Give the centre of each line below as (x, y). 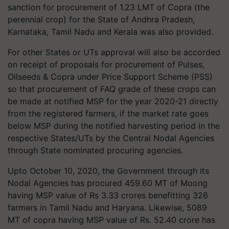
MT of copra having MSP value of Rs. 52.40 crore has (111, 220)
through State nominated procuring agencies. (95, 150)
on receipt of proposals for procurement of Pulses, (106, 64)
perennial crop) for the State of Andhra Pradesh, (101, 19)
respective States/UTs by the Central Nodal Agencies (111, 138)
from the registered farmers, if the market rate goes (108, 113)
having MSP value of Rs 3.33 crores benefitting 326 (108, 195)
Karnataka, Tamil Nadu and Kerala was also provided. (110, 31)
